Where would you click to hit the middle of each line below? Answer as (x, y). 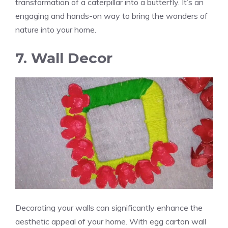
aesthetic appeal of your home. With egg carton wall (111, 221)
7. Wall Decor (64, 58)
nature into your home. (56, 30)
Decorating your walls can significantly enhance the (109, 207)
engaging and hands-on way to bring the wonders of (111, 16)
